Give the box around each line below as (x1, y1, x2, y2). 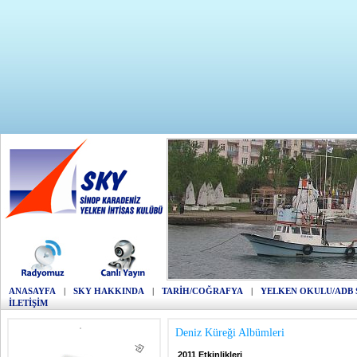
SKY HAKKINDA (73, 286, 144, 296)
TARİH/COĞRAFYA (162, 286, 243, 296)
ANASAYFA (9, 286, 56, 296)
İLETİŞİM (9, 298, 48, 308)
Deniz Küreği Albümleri (175, 327, 284, 339)
